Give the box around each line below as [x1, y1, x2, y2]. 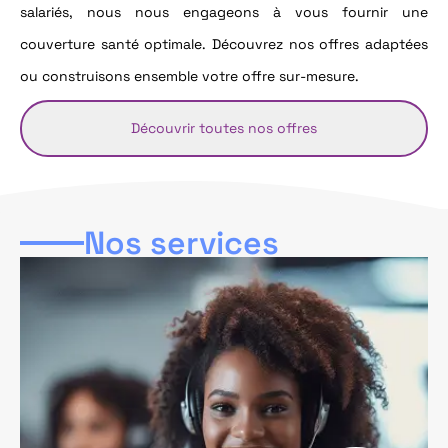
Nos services [84, 223, 279, 264]
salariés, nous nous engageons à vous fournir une [20, 2, 428, 21]
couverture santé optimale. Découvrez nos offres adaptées [20, 34, 428, 53]
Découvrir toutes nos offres [131, 118, 317, 137]
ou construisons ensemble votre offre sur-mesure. [20, 66, 359, 85]
